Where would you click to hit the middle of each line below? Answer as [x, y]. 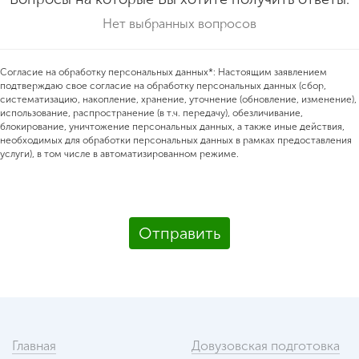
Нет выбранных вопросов [179, 24]
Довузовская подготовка [266, 346]
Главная [34, 346]
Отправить [179, 233]
